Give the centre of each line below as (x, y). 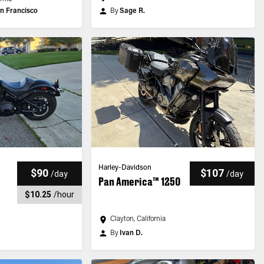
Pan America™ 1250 (139, 181)
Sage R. (132, 11)
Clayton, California (138, 219)
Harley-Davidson (125, 168)
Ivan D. (131, 233)
